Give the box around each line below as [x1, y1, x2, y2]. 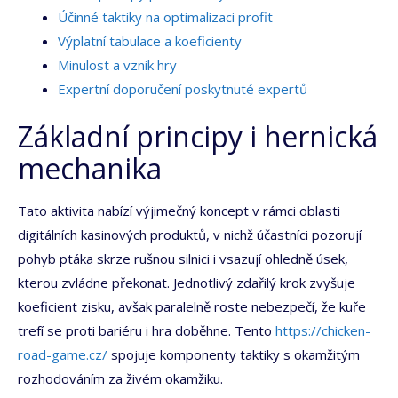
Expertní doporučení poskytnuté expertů [58, 79, 307, 98]
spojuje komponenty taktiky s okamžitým [107, 346, 360, 364]
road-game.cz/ [18, 346, 107, 364]
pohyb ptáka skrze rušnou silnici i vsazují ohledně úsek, [18, 250, 348, 268]
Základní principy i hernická [18, 117, 378, 156]
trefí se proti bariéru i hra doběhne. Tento [18, 322, 275, 340]
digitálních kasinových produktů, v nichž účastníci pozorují [18, 226, 362, 244]
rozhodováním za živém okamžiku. [18, 370, 223, 388]
